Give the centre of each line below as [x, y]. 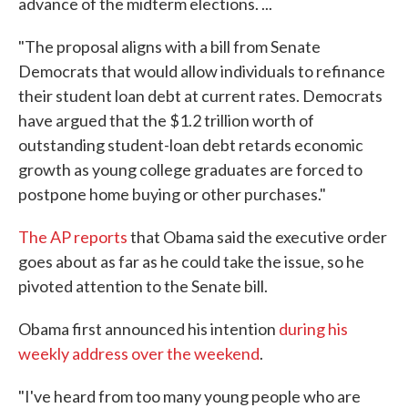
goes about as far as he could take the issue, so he [191, 262]
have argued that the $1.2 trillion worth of [166, 121]
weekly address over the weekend [139, 354]
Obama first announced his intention [148, 329]
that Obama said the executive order [257, 237]
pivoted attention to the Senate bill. [143, 286]
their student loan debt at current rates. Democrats [200, 96]
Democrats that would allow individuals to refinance [202, 71]
